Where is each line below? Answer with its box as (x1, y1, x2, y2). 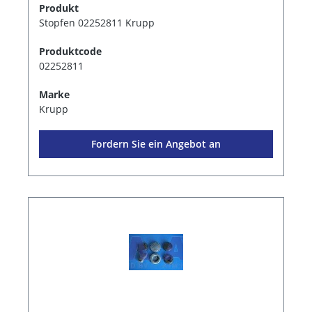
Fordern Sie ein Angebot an (91, 136, 221, 150)
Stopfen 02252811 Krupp (39, 15, 155, 29)
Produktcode (39, 44, 102, 58)
